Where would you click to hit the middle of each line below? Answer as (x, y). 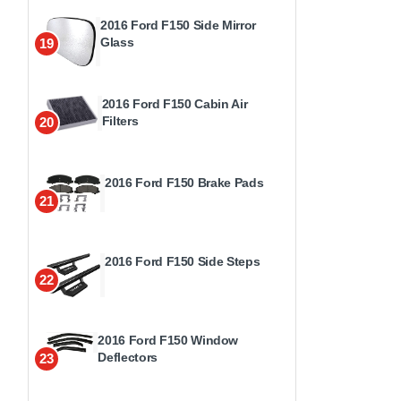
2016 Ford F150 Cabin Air (175, 103)
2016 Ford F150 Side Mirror (178, 25)
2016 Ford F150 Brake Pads (184, 182)
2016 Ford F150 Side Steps (183, 261)
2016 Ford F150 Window (168, 340)
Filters (120, 120)
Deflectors (128, 357)
